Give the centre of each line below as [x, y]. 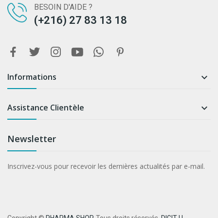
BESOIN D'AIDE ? [63, 7]
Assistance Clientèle [46, 108]
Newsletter [32, 139]
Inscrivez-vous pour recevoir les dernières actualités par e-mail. [106, 166]
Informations [32, 77]
